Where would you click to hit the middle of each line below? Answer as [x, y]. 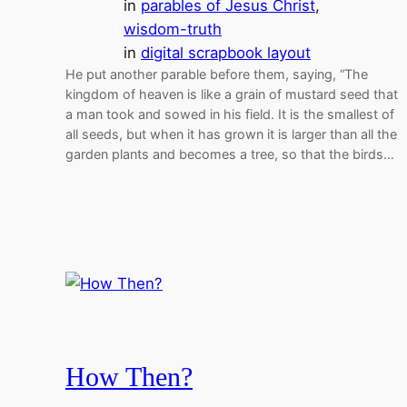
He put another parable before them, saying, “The [217, 74]
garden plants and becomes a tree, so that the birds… [230, 154]
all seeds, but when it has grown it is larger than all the [231, 134]
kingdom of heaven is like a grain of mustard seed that [232, 94]
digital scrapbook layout [226, 52]
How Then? [129, 377]
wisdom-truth [173, 29]
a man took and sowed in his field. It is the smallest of [230, 114]
